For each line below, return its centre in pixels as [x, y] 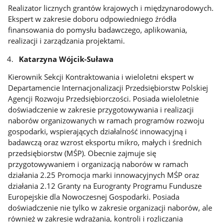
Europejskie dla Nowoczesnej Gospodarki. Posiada [94, 197]
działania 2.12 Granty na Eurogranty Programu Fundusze [105, 186]
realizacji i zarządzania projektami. [67, 41]
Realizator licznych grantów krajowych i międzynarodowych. [111, 8]
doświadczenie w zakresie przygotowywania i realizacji [101, 110]
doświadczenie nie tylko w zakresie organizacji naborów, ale [110, 208]
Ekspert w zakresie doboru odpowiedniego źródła [92, 19]
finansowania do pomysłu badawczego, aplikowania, [98, 30]
